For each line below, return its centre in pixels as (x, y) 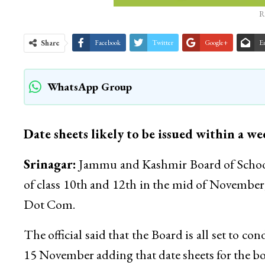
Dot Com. (49, 205)
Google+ (216, 43)
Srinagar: (50, 164)
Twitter (162, 43)
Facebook (107, 43)
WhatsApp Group (89, 87)
